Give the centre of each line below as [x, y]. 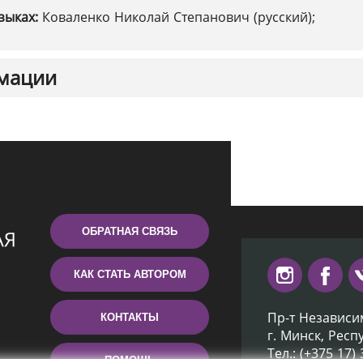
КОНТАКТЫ [130, 317]
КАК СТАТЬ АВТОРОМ [130, 274]
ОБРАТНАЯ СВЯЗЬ [130, 231]
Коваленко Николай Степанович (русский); [179, 17]
